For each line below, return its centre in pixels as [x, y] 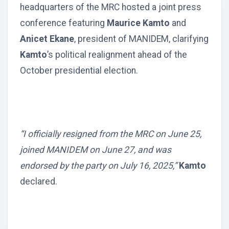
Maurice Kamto [138, 23]
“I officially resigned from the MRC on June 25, [111, 134]
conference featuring [63, 23]
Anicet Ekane [47, 39]
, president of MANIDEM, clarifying [141, 39]
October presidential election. [79, 71]
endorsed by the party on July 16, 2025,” [99, 166]
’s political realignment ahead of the [117, 55]
